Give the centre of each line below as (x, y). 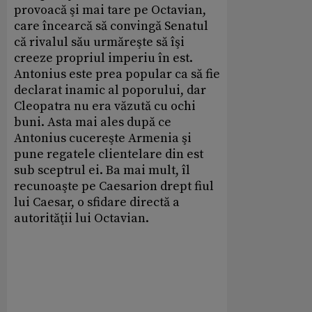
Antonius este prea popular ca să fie (117, 75)
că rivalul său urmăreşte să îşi (99, 42)
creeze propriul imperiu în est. (103, 58)
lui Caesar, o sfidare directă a (97, 203)
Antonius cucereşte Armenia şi (103, 139)
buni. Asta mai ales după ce (93, 123)
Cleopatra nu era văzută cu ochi (105, 107)
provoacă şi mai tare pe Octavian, (110, 10)
